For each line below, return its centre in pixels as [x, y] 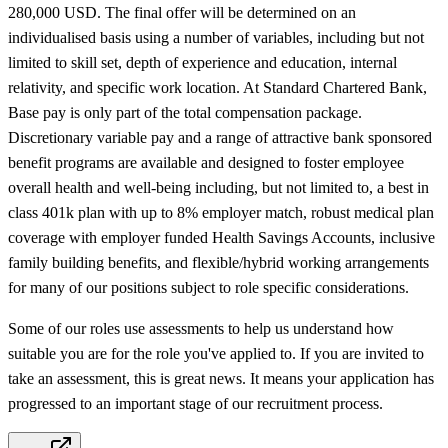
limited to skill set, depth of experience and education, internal [202, 62]
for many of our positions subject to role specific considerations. [208, 287]
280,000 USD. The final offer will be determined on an [182, 12]
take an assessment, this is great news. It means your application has [221, 378]
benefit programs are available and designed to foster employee [206, 162]
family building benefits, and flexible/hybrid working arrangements [218, 262]
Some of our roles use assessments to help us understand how [201, 328]
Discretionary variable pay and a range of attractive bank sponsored [220, 137]
